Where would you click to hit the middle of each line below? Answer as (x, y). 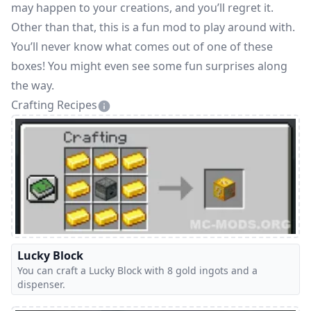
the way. (33, 86)
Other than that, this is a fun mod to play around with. (153, 27)
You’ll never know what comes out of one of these (142, 47)
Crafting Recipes (54, 105)
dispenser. (41, 284)
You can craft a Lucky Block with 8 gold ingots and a (137, 270)
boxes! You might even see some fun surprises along (149, 66)
